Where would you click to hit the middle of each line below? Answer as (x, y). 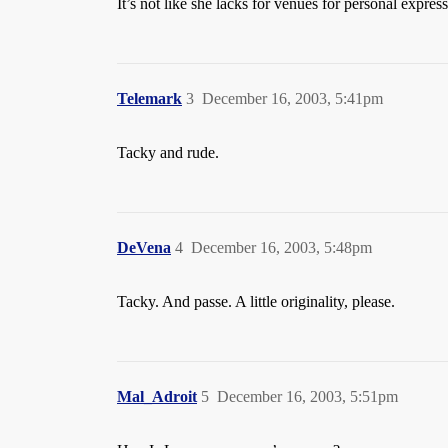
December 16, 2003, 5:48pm (281, 247)
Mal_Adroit (157, 396)
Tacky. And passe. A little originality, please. (256, 301)
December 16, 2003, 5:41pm (292, 98)
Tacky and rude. (168, 152)
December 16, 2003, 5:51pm (307, 396)
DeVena (144, 247)
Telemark (149, 98)
